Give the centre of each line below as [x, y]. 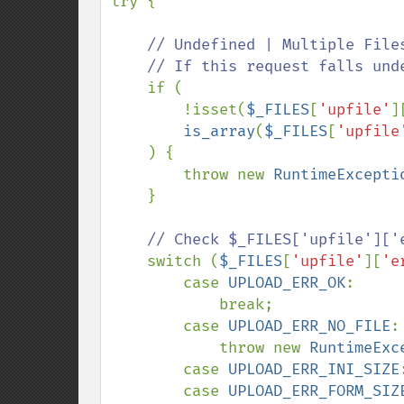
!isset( [215, 110]
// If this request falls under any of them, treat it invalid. [129, 66]
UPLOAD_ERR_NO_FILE [309, 326]
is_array [219, 131]
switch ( [183, 261]
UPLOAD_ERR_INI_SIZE [314, 369]
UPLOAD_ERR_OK [287, 283]
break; [165, 304]
